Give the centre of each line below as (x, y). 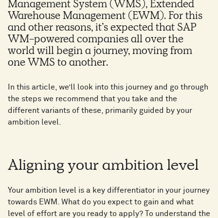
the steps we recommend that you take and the (92, 99)
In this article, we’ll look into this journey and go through (108, 87)
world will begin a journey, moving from (100, 52)
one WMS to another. (58, 64)
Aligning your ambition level (103, 167)
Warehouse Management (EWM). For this (105, 17)
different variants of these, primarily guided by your (100, 111)
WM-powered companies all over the (96, 41)
